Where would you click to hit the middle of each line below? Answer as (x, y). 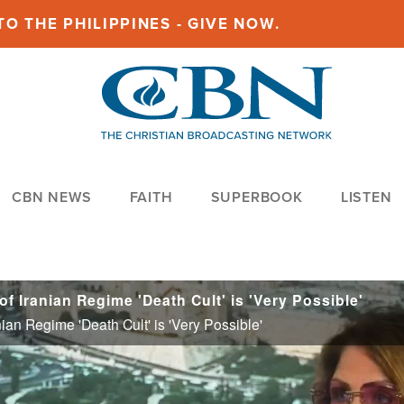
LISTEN (366, 197)
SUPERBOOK (257, 197)
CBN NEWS (52, 197)
